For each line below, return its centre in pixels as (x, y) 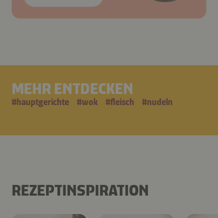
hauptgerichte (43, 102)
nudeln (160, 102)
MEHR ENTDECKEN (73, 89)
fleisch (122, 102)
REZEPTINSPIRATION (80, 191)
